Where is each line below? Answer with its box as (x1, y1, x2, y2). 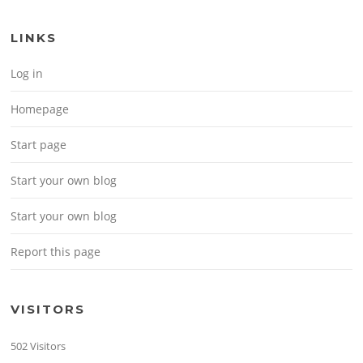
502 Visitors (11, 339, 66, 354)
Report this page (11, 244, 101, 260)
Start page (11, 137, 67, 153)
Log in (11, 66, 44, 82)
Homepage (11, 101, 70, 117)
